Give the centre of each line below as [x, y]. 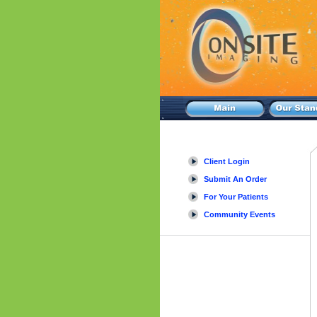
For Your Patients [236, 197]
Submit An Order [235, 179]
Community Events [240, 214]
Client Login [227, 161]
